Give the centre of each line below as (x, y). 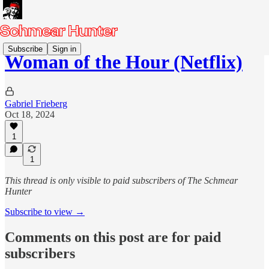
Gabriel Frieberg (36, 103)
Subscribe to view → (45, 212)
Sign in (64, 49)
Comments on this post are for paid (113, 237)
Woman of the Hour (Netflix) (124, 62)
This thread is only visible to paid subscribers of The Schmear (121, 180)
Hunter (18, 191)
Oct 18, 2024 (30, 114)
